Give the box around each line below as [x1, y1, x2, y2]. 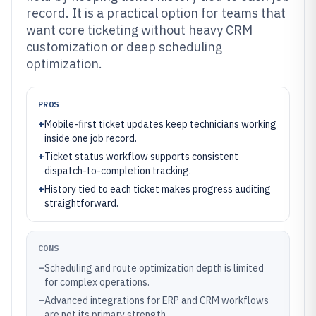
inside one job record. [44, 132, 137, 145]
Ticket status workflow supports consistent [44, 150, 238, 163]
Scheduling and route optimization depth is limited [44, 262, 264, 274]
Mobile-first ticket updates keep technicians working [44, 118, 276, 130]
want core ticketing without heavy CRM [26, 22, 253, 38]
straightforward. [44, 197, 119, 209]
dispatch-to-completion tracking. [44, 164, 191, 177]
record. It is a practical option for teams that [26, 5, 286, 21]
